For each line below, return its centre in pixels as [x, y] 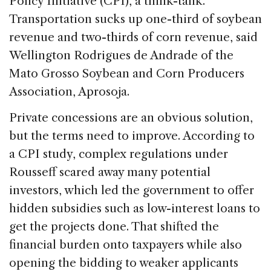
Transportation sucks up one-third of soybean [135, 19]
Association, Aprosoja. [69, 92]
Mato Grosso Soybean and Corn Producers [127, 74]
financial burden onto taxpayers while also [126, 245]
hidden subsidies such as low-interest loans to [135, 209]
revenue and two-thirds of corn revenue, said [133, 38]
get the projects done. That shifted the [114, 227]
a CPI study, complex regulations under [119, 154]
